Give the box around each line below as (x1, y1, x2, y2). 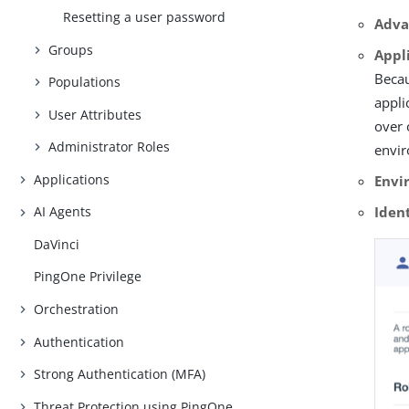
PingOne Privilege (34, 267, 142, 286)
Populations (48, 73, 121, 91)
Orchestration (34, 299, 120, 318)
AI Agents (34, 203, 92, 221)
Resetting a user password (63, 8, 226, 26)
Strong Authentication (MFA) (34, 365, 206, 383)
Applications (34, 170, 110, 188)
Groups (48, 40, 94, 58)
